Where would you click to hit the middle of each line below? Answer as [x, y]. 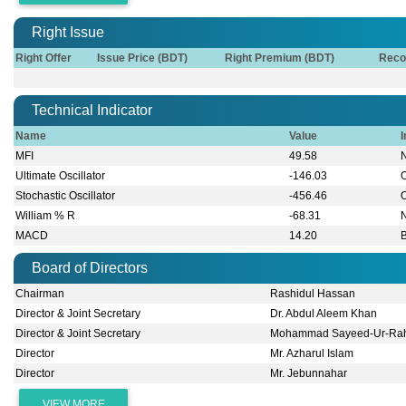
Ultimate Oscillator [61, 176]
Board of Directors [90, 268]
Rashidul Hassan [313, 294]
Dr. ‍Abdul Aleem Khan [324, 314]
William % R [46, 216]
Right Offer [44, 58]
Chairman [40, 294]
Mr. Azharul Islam [312, 354]
